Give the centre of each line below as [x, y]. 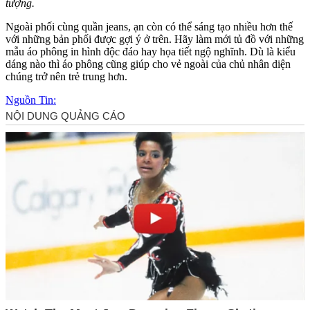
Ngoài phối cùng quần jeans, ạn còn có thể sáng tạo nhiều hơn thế [149, 26]
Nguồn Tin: [31, 100]
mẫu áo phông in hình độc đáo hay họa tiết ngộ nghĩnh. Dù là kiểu [151, 51]
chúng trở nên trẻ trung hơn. [66, 76]
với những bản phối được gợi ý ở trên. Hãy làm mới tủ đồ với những [155, 39]
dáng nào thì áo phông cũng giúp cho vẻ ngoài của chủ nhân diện [148, 64]
